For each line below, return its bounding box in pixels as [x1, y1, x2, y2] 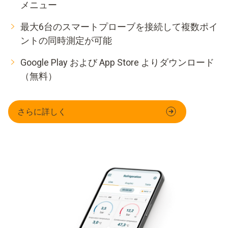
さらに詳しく [17, 106, 66, 117]
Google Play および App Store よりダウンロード [20, 56, 214, 68]
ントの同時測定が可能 [20, 35, 112, 46]
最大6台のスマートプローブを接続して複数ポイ [20, 21, 218, 32]
